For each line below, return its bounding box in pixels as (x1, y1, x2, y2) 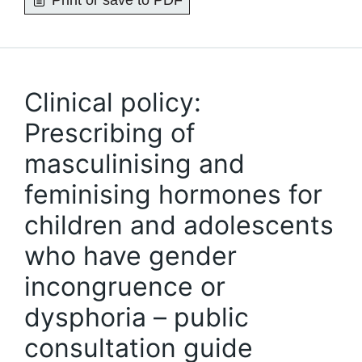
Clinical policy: (24, 86, 201, 118)
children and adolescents (24, 209, 334, 241)
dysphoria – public (24, 301, 249, 333)
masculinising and (24, 148, 245, 179)
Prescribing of (24, 117, 196, 149)
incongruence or (24, 271, 225, 302)
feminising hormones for (24, 179, 322, 210)
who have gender (24, 240, 237, 271)
